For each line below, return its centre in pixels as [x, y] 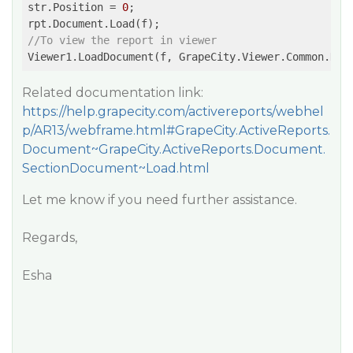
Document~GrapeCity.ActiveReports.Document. [174, 149]
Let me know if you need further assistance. [160, 200]
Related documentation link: [113, 93]
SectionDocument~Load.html [116, 168]
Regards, [50, 238]
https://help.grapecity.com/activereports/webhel [173, 111]
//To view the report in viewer [122, 40]
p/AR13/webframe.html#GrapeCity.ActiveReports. [176, 130]
